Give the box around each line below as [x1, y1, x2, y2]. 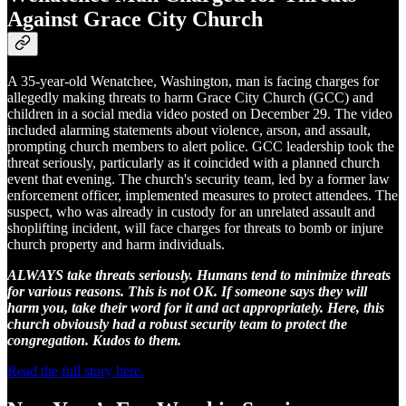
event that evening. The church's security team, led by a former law [7, 171, 390, 188]
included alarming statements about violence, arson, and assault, [7, 122, 371, 139]
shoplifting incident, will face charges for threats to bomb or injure [7, 220, 383, 237]
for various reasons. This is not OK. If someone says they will [7, 284, 367, 300]
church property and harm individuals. [7, 237, 225, 253]
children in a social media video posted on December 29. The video [7, 106, 392, 122]
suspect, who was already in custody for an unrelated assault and [7, 204, 375, 220]
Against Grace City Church [7, 6, 263, 31]
